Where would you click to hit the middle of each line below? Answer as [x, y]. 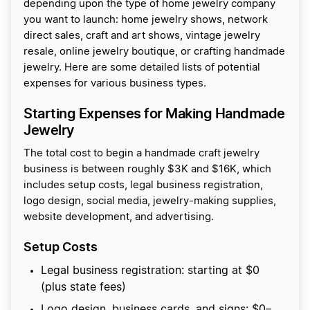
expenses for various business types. [115, 84]
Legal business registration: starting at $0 [150, 271]
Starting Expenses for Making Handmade [154, 114]
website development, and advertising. [120, 217]
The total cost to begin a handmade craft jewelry [142, 154]
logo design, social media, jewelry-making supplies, [150, 201]
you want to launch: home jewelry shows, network [146, 20]
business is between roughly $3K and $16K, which [147, 170]
